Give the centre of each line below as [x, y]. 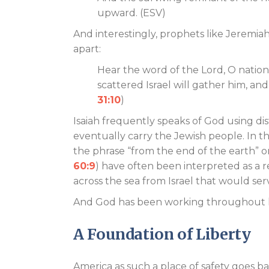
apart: [88, 49]
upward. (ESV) [133, 13]
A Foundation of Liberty [162, 234]
